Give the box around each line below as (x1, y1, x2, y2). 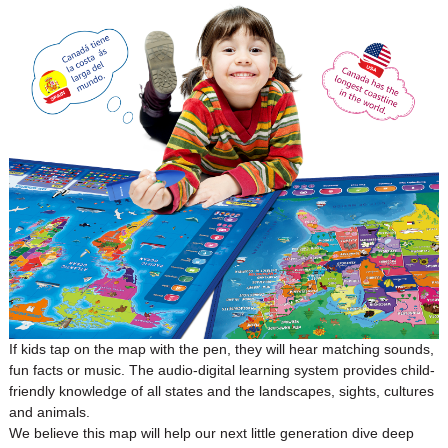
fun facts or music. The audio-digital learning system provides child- (8, 361, 435, 378)
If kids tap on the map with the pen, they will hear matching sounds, (8, 340, 434, 357)
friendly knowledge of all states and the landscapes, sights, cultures (8, 382, 434, 399)
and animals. (8, 403, 90, 420)
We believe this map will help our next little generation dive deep (8, 424, 414, 441)
